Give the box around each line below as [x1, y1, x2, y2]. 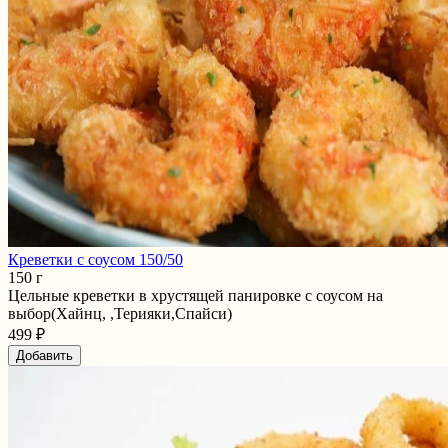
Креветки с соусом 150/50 [8, 250, 183, 268]
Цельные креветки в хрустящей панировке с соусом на [8, 286, 383, 304]
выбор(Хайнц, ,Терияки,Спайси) [8, 304, 232, 322]
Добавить [16, 347, 73, 363]
